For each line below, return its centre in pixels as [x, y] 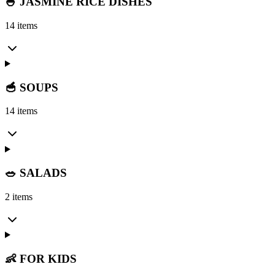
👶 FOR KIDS [41, 258]
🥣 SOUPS [32, 87]
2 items [19, 196]
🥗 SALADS [36, 173]
